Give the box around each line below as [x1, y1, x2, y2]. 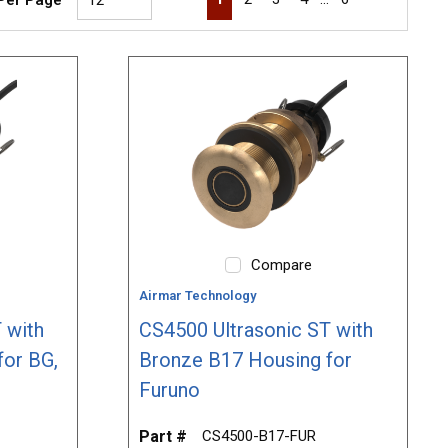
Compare [250, 256, 312, 275]
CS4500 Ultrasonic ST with [139, 318, 374, 343]
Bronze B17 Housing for [139, 348, 353, 373]
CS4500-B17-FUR [202, 427, 317, 446]
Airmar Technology [139, 288, 257, 304]
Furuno [139, 378, 201, 403]
